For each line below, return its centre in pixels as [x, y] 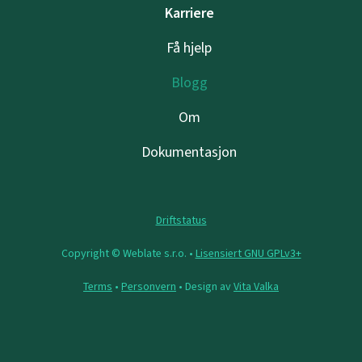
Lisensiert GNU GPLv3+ [248, 254]
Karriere [189, 13]
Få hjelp [189, 48]
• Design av [205, 287]
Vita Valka [256, 287]
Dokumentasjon [189, 152]
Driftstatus [181, 221]
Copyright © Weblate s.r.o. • [128, 254]
